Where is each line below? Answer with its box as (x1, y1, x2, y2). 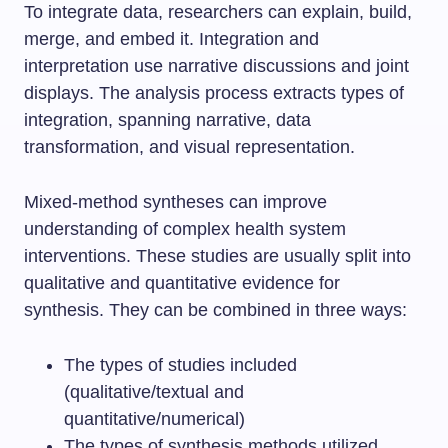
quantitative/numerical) (64, 409, 245, 429)
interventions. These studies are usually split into (24, 246, 411, 266)
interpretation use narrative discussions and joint (24, 56, 409, 76)
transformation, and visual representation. (24, 137, 355, 157)
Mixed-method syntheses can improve (24, 192, 327, 212)
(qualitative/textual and (64, 382, 244, 402)
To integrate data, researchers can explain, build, (24, 2, 412, 22)
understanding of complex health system (24, 219, 346, 239)
